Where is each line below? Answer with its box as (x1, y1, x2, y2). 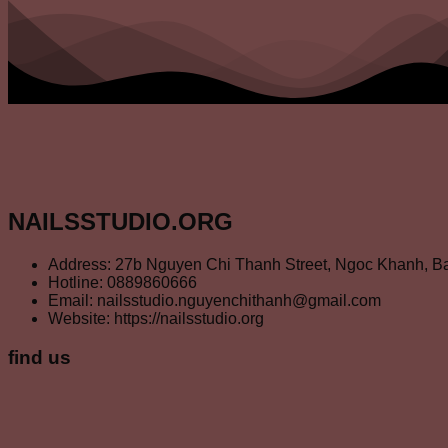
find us (8, 346, 71, 368)
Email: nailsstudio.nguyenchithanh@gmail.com (48, 291, 381, 309)
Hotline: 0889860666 (48, 273, 197, 291)
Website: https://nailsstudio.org (48, 309, 264, 327)
